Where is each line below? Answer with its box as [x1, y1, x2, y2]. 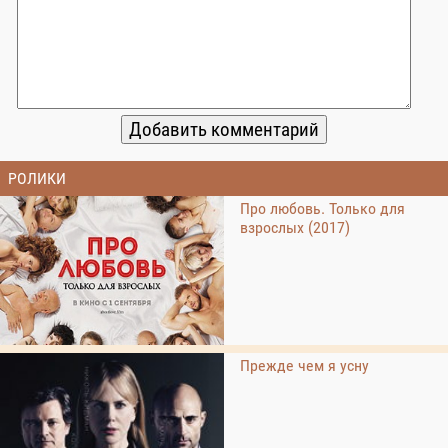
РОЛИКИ [8, 169, 66, 188]
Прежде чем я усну [240, 356, 369, 376]
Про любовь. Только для [240, 199, 405, 219]
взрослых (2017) [240, 218, 350, 238]
